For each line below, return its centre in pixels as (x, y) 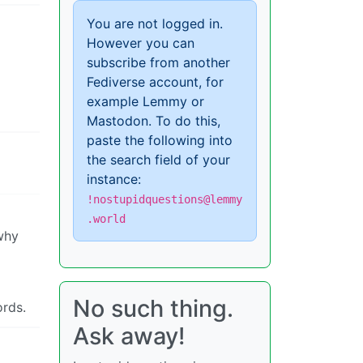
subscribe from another (158, 63)
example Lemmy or (145, 102)
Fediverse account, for (155, 82)
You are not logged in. (155, 24)
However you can (141, 43)
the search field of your (158, 160)
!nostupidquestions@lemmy (164, 200)
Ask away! (129, 336)
